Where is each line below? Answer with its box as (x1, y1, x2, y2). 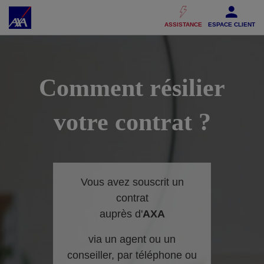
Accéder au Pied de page (110, 6, 222, 16)
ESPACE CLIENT (208, 21, 255, 28)
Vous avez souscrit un (80, 176, 184, 188)
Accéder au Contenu (6, 6, 98, 16)
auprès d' (99, 208, 143, 220)
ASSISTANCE (164, 21, 202, 28)
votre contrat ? (53, 108, 211, 136)
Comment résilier (39, 74, 225, 101)
